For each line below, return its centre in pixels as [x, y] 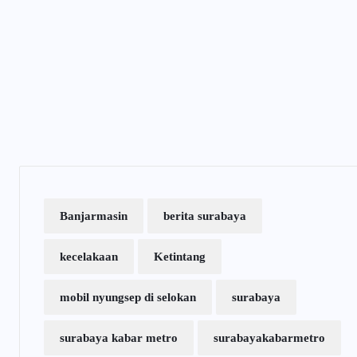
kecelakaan [89, 257]
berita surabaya [205, 216]
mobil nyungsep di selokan [128, 297]
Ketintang [180, 257]
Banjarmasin [94, 216]
